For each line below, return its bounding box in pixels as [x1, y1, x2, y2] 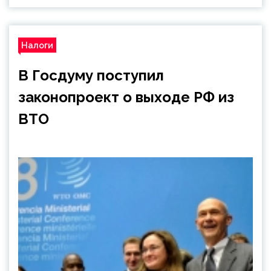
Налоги [21, 40, 53, 50]
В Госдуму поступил [18, 67, 164, 84]
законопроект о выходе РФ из [18, 88, 234, 106]
